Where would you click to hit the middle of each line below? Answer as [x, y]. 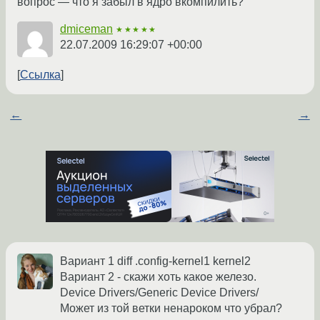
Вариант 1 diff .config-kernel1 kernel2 [155, 261]
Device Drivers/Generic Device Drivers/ [159, 293]
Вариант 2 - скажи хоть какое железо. [158, 277]
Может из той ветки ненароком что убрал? [171, 309]
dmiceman [86, 29]
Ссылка [40, 75]
